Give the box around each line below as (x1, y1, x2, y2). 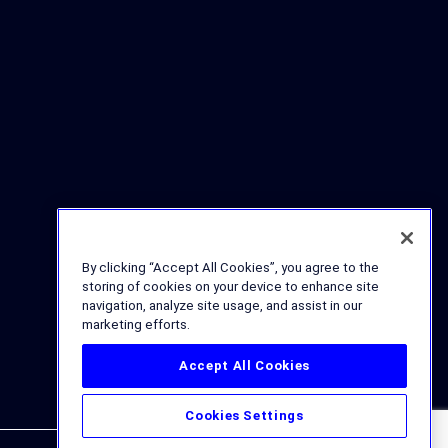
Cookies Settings (185, 408, 304, 423)
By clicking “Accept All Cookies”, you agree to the (82, 260, 379, 275)
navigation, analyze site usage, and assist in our (82, 298, 362, 313)
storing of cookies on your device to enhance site (82, 279, 379, 294)
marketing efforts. (82, 317, 190, 332)
